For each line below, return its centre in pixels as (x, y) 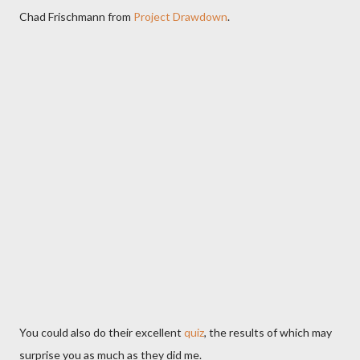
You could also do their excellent (102, 332)
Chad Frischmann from (76, 16)
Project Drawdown (180, 16)
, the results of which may (268, 332)
